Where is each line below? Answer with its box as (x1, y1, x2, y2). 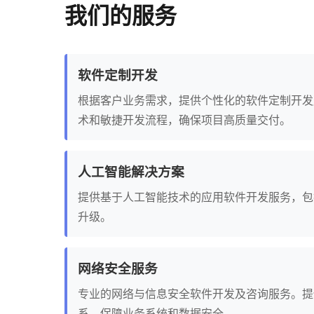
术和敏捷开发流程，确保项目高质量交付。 (78, 111, 291, 128)
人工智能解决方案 (78, 162, 184, 181)
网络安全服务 (78, 259, 158, 278)
